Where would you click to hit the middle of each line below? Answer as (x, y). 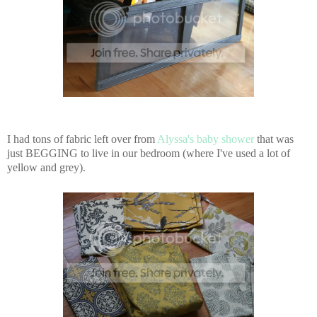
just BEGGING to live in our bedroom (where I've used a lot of (149, 154)
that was (274, 139)
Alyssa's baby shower (206, 139)
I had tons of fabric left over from (82, 139)
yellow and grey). (46, 168)
